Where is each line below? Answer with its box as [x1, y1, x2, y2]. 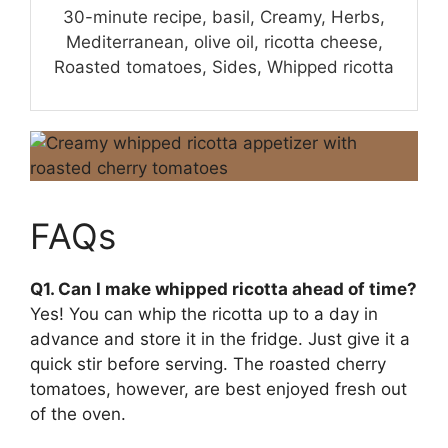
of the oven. [30, 404, 126, 425]
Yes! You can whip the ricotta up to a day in [30, 304, 378, 325]
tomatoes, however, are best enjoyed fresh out [30, 379, 407, 400]
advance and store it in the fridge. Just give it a [30, 329, 410, 350]
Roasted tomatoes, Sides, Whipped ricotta [54, 57, 394, 78]
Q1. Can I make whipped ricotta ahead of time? [30, 279, 417, 300]
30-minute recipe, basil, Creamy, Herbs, [63, 7, 385, 28]
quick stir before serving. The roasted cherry [30, 354, 386, 375]
